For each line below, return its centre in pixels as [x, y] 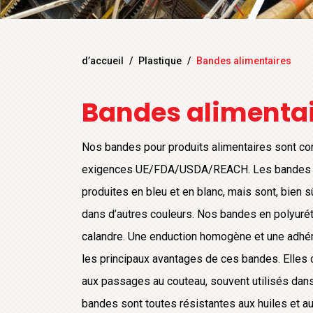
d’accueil [103, 61]
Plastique [160, 61]
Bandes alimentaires [244, 61]
